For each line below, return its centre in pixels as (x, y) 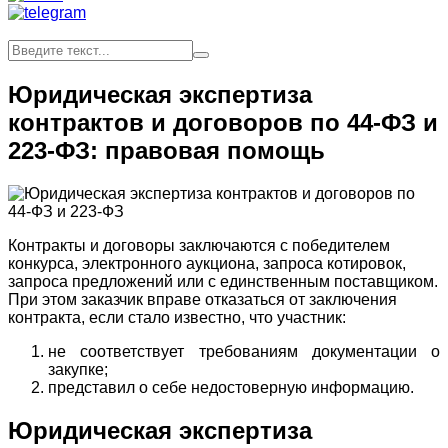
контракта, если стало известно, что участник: (177, 317)
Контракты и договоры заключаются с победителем (199, 245)
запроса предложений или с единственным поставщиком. (223, 281)
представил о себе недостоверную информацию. (231, 387)
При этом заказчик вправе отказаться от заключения (202, 299)
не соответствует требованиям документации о (244, 351)
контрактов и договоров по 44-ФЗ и (223, 122)
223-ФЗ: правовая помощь (166, 150)
